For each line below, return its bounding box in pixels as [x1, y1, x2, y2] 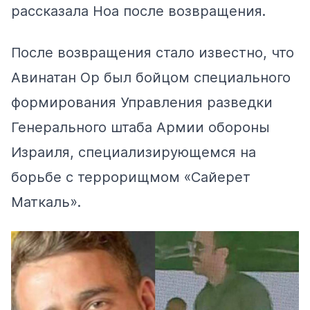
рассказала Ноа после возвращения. [11, 3, 266, 20]
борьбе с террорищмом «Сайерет [11, 169, 250, 186]
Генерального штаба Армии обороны [11, 119, 270, 136]
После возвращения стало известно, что [11, 44, 294, 62]
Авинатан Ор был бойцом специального [11, 69, 291, 86]
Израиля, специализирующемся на [11, 144, 256, 161]
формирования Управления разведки [11, 94, 273, 111]
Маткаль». [11, 194, 85, 211]
